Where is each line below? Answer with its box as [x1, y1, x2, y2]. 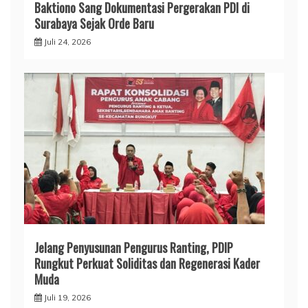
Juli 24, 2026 [44, 36, 91, 47]
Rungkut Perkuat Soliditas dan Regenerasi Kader [34, 254, 260, 272]
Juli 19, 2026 [44, 291, 91, 302]
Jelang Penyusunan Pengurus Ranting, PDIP [34, 238, 233, 256]
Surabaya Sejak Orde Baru [34, 14, 154, 32]
